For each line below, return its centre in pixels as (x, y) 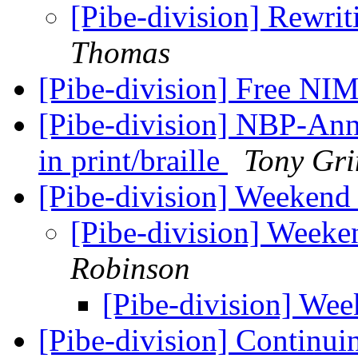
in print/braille (133, 161)
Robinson (130, 268)
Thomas (120, 53)
